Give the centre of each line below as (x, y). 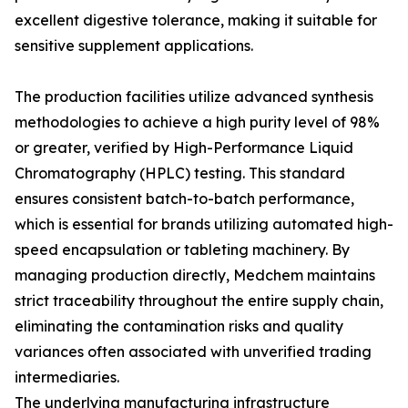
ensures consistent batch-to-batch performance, (184, 199)
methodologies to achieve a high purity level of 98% (197, 122)
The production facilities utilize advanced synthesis (194, 97)
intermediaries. (67, 377)
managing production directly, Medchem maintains (195, 275)
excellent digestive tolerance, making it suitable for (196, 20)
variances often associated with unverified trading (193, 352)
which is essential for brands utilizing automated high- (204, 224)
